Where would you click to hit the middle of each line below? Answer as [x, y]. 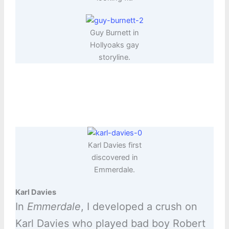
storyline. [114, 58]
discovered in [114, 158]
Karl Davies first [114, 145]
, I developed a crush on [139, 207]
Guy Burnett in [114, 33]
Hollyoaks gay [114, 45]
